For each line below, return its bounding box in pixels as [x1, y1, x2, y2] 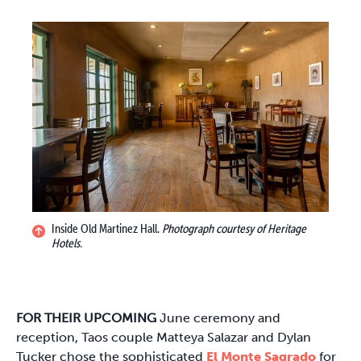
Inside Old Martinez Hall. [52, 220, 162, 236]
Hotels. [52, 234, 82, 251]
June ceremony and [160, 309, 280, 326]
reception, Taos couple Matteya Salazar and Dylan [16, 329, 311, 345]
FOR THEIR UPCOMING [16, 309, 160, 326]
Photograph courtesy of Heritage [162, 220, 306, 236]
